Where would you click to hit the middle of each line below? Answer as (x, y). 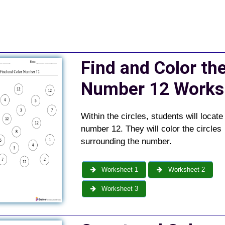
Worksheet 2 (185, 170)
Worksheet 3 (119, 189)
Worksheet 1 (119, 170)
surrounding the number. (126, 141)
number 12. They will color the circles (151, 129)
